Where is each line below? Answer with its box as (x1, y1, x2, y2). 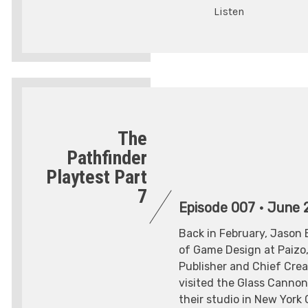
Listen (214, 5, 244, 19)
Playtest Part (46, 166, 148, 189)
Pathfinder (67, 146, 148, 170)
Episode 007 (179, 199, 256, 217)
